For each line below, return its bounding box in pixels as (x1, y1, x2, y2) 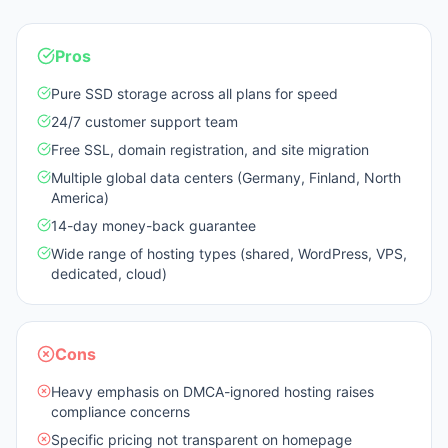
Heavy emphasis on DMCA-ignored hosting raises (51, 383, 374, 400)
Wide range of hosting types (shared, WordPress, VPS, (51, 245, 407, 262)
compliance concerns (51, 403, 190, 420)
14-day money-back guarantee (51, 217, 256, 234)
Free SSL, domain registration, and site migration (51, 141, 369, 158)
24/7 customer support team (51, 113, 238, 130)
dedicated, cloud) (51, 265, 167, 282)
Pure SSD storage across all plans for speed (51, 85, 338, 102)
